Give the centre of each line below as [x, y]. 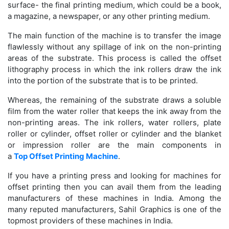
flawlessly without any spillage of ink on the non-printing [114, 47]
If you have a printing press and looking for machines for [114, 176]
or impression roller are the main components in [114, 145]
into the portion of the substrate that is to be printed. [103, 81]
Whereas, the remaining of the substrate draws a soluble [114, 100]
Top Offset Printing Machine [66, 156]
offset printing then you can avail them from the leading [114, 187]
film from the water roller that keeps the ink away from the [114, 111]
